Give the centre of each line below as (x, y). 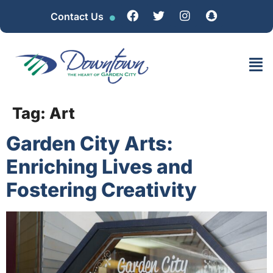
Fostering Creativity (101, 190)
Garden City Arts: (90, 144)
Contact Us (77, 16)
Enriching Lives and (99, 167)
